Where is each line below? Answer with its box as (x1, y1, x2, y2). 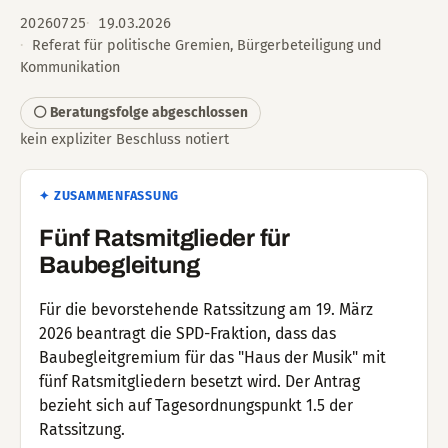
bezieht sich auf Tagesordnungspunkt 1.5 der (39, 396, 354, 416)
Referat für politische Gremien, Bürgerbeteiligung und (31, 37, 382, 54)
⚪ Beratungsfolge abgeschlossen (33, 104, 248, 122)
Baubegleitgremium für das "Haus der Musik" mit (39, 348, 387, 368)
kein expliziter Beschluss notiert (20, 131, 229, 149)
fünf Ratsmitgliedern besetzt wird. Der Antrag (39, 372, 361, 392)
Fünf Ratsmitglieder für (39, 224, 290, 251)
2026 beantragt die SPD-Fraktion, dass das (39, 324, 337, 344)
